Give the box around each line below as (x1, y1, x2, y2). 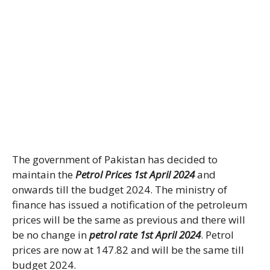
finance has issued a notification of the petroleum (12, 198, 247, 212)
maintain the (12, 168, 75, 182)
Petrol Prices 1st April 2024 (75, 168, 195, 182)
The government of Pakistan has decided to (12, 152, 218, 167)
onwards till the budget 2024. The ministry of (12, 183, 227, 197)
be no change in (12, 228, 89, 242)
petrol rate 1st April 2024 (89, 228, 201, 242)
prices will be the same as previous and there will (12, 213, 245, 227)
